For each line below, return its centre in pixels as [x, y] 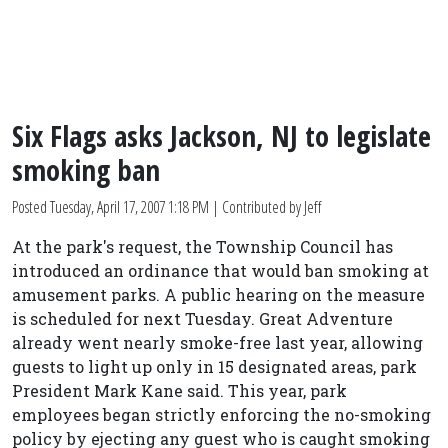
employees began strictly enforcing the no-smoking [221, 414]
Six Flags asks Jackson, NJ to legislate [221, 135]
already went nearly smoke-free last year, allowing [217, 342]
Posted [31, 207]
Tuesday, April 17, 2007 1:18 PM [129, 207]
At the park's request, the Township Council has [202, 246]
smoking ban [86, 169]
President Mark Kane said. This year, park [179, 390]
